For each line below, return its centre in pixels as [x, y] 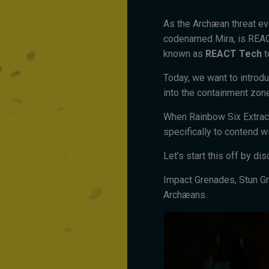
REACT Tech [234, 53]
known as [184, 53]
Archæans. [185, 195]
